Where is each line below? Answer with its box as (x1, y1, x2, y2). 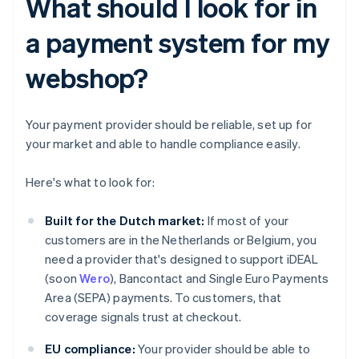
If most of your (204, 212, 289, 229)
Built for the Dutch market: (45, 212, 205, 229)
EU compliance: (45, 341, 135, 357)
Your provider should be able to (135, 341, 311, 357)
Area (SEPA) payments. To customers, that (45, 289, 281, 306)
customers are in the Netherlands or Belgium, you (45, 232, 317, 248)
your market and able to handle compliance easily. (26, 135, 301, 152)
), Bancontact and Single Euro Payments (110, 270, 329, 287)
